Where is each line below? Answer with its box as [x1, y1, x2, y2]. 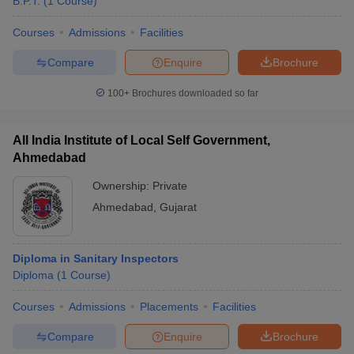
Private [153, 179, 187, 192]
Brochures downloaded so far [130, 88, 258, 99]
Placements [140, 300, 198, 313]
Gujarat [160, 201, 197, 213]
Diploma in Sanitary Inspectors [13, 252, 179, 265]
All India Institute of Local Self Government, [13, 134, 270, 147]
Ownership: [92, 179, 153, 192]
